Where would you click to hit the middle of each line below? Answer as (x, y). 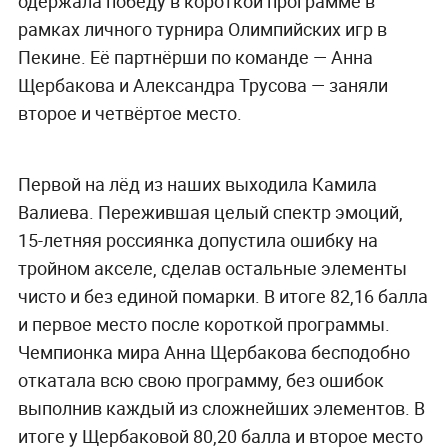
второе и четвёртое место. (129, 112)
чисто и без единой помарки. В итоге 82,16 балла (222, 295)
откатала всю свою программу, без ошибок (200, 379)
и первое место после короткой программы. (203, 323)
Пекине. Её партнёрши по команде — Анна (195, 56)
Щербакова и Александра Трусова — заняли (202, 84)
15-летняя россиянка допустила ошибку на (197, 239)
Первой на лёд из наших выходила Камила (197, 183)
